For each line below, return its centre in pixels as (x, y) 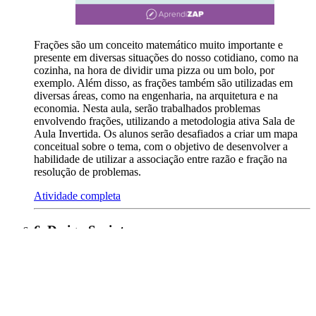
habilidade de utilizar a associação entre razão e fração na (160, 159)
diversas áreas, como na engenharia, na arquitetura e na (156, 96)
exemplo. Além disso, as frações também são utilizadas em (163, 83)
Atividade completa (77, 196)
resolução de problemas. (87, 172)
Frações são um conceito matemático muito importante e (158, 45)
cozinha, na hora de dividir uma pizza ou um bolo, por (154, 71)
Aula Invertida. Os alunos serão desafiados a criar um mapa (166, 134)
